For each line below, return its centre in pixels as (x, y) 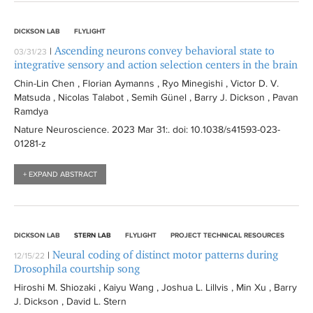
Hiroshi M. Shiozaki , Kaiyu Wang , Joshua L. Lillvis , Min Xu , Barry (155, 287)
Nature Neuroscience (60, 129)
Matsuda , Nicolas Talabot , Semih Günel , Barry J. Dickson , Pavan (156, 97)
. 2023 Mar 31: (137, 129)
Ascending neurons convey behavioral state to (165, 51)
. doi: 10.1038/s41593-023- (224, 129)
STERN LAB (93, 235)
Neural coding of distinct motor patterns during (165, 255)
